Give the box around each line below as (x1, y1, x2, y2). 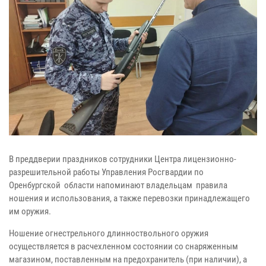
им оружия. (9, 206, 51, 217)
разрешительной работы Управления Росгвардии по (9, 167, 204, 178)
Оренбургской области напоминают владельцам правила (9, 180, 227, 191)
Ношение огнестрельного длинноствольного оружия (9, 228, 208, 239)
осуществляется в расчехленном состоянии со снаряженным (9, 241, 238, 252)
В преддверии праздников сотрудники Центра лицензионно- (9, 154, 236, 165)
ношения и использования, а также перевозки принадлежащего (9, 193, 250, 204)
